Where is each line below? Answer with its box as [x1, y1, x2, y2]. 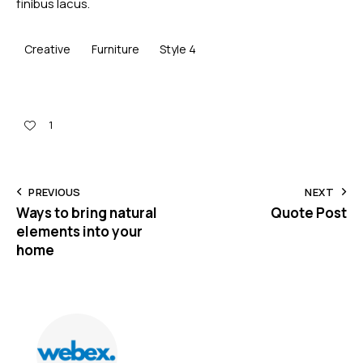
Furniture [91, 41, 139, 58]
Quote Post [271, 203, 347, 223]
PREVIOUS [28, 185, 81, 200]
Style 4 [160, 41, 197, 58]
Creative [24, 41, 70, 58]
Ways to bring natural [16, 203, 157, 223]
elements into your [16, 222, 143, 241]
